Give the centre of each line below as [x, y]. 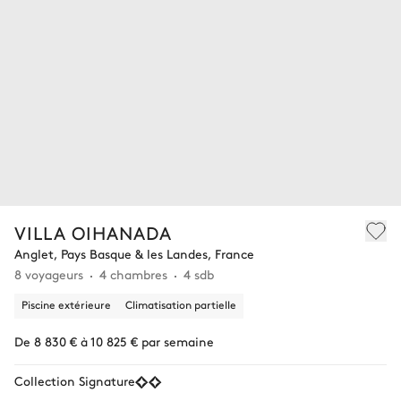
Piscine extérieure [66, 305]
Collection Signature [75, 381]
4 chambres [133, 274]
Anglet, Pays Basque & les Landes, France [134, 254]
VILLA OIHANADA [93, 233]
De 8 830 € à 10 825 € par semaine [114, 341]
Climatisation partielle [181, 305]
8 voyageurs [49, 274]
